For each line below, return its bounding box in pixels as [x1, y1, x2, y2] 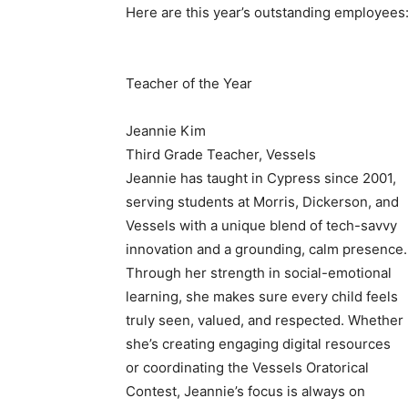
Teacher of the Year [126, 75, 252, 93]
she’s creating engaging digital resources [126, 335, 391, 353]
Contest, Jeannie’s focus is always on [126, 382, 365, 401]
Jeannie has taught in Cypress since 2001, [126, 169, 396, 188]
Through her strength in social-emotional [126, 264, 392, 282]
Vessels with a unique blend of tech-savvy [126, 217, 397, 235]
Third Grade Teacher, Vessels [126, 146, 316, 164]
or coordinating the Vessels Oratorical [126, 359, 369, 377]
